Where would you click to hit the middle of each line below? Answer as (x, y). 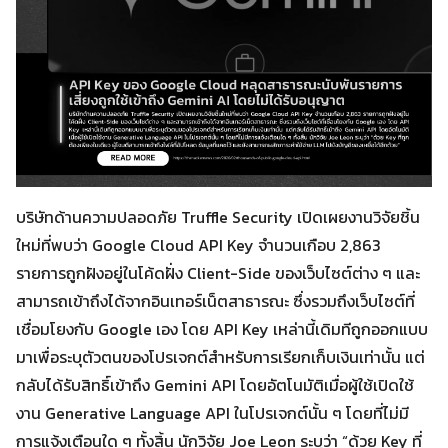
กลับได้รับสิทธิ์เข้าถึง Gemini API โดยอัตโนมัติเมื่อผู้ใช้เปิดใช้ (215, 385)
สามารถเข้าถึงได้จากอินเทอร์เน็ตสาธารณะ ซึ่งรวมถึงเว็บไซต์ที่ (215, 301)
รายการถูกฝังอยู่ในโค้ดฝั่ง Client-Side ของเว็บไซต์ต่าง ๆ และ (218, 273)
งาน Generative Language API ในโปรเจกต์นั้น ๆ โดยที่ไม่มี (212, 413)
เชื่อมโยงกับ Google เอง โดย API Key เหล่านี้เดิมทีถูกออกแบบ (222, 329)
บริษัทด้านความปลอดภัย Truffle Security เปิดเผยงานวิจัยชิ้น (218, 217)
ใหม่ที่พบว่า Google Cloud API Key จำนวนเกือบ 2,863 (198, 245)
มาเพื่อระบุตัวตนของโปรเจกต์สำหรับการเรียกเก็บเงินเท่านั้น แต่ (220, 357)
